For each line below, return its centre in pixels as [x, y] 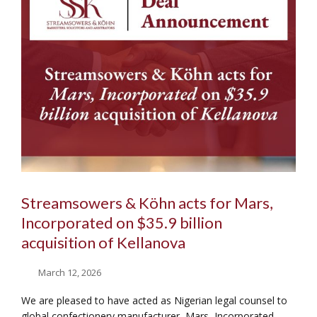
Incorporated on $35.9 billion [122, 223]
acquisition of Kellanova [103, 242]
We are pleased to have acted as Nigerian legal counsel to [154, 300]
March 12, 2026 [70, 272]
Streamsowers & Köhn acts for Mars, [147, 203]
